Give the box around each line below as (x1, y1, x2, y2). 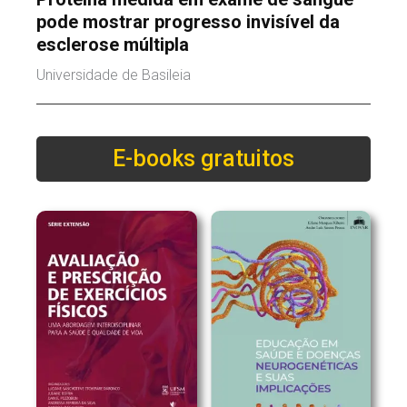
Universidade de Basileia (36, 65, 191, 84)
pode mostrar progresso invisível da (36, 10, 340, 33)
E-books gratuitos (113, 144, 294, 172)
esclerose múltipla (36, 33, 189, 55)
